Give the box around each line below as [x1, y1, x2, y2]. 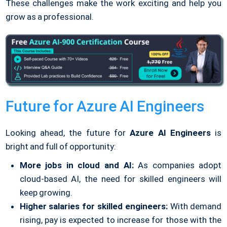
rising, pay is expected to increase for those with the [19, 214, 222, 225]
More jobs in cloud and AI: [19, 160, 134, 170]
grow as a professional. [5, 12, 94, 22]
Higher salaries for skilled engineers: [19, 201, 168, 211]
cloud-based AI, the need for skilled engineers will [19, 173, 222, 184]
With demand [167, 201, 222, 211]
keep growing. [19, 187, 72, 198]
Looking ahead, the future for [5, 127, 130, 138]
